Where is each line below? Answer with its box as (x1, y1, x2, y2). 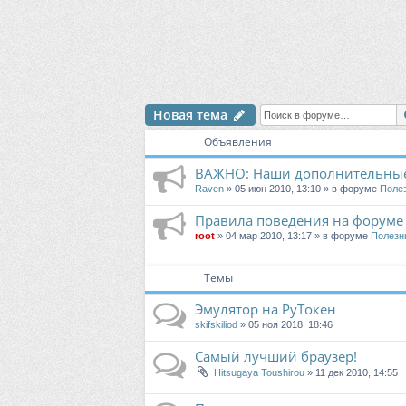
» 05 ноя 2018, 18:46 (237, 319, 333, 331)
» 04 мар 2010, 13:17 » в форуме (215, 230, 371, 242)
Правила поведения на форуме (195, 211, 403, 230)
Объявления (204, 134, 272, 150)
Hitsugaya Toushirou (214, 367, 304, 379)
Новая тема (153, 106, 227, 124)
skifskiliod (195, 319, 237, 331)
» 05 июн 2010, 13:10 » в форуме (224, 183, 380, 195)
